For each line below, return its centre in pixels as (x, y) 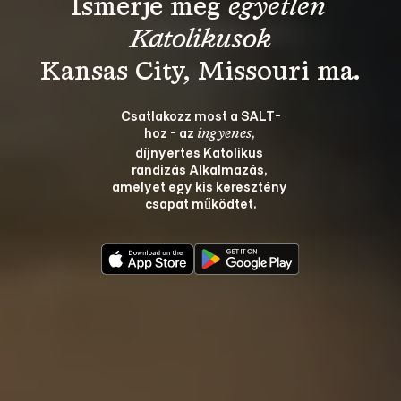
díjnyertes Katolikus (200, 152)
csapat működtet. (200, 203)
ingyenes (224, 134)
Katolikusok (200, 40)
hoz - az (171, 132)
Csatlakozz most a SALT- (200, 115)
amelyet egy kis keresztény (200, 186)
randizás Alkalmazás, (200, 169)
